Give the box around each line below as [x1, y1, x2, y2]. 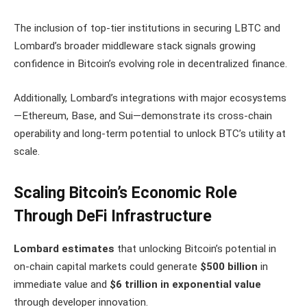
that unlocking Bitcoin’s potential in [114, 243, 276, 256]
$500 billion [200, 260, 258, 273]
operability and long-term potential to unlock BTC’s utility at [14, 127, 286, 140]
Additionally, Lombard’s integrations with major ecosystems [14, 92, 286, 105]
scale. [14, 145, 40, 158]
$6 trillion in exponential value [110, 278, 261, 291]
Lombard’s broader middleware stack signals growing [14, 40, 256, 53]
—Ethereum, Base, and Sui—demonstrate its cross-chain [14, 110, 272, 123]
